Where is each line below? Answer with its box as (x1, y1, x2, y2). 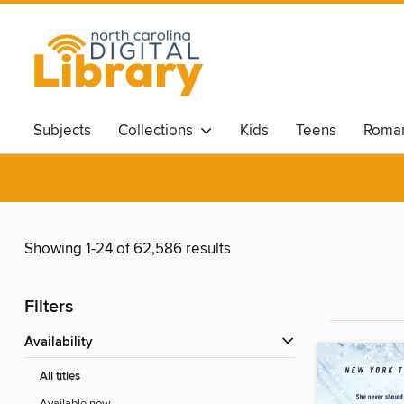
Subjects (33, 121, 91, 141)
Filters (24, 296, 73, 319)
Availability (33, 335, 93, 352)
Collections (118, 121, 200, 141)
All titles (40, 369, 80, 385)
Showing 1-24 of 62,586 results (24, 239, 231, 260)
